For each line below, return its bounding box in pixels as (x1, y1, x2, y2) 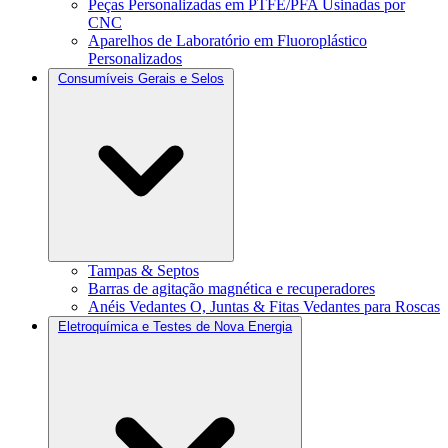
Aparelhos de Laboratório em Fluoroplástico (88, 31, 367, 49)
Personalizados (88, 49, 182, 67)
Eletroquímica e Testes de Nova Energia (58, 318, 292, 334)
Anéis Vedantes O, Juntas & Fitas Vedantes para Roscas (88, 297, 440, 315)
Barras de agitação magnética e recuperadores (88, 279, 375, 297)
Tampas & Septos (88, 261, 199, 279)
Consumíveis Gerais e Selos (58, 70, 224, 86)
